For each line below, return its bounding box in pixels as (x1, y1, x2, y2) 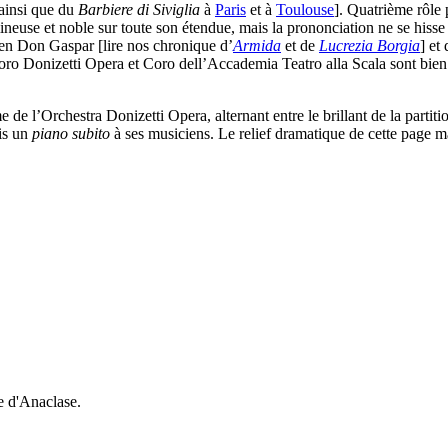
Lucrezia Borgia (319, 37, 420, 55)
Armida (233, 37, 281, 55)
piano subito (32, 125, 110, 143)
